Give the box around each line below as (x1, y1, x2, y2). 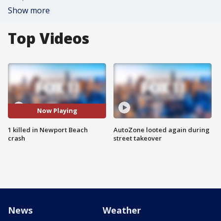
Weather (103, 204, 141, 216)
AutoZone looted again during (113, 125, 210, 134)
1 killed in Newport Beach (8, 125, 88, 134)
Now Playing (37, 106, 77, 115)
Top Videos (8, 28, 89, 48)
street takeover (113, 133, 162, 143)
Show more (8, 5, 50, 16)
